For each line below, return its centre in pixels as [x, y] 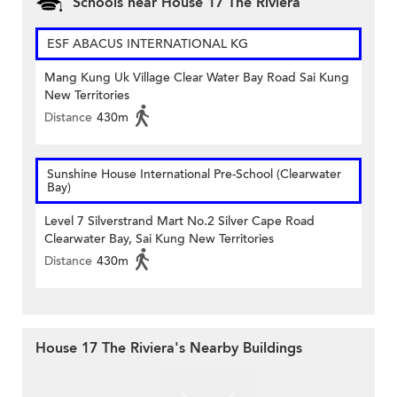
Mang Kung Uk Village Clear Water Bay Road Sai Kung [197, 77]
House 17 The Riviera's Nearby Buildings [169, 348]
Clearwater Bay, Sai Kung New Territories [159, 238]
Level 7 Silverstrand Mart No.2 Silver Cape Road [179, 221]
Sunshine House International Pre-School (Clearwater [194, 174]
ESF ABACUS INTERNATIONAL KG [148, 43]
